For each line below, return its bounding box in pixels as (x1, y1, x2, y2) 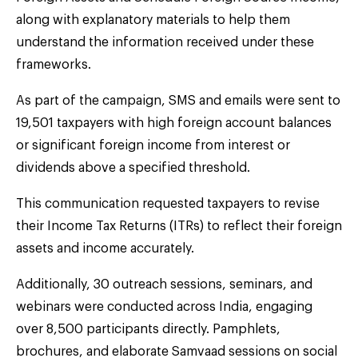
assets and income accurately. (16, 241, 194, 255)
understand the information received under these (16, 35, 314, 49)
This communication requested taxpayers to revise (16, 197, 320, 210)
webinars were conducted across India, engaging (16, 300, 312, 313)
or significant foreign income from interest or (16, 138, 290, 152)
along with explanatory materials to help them (16, 13, 290, 26)
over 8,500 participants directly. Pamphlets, (16, 322, 280, 336)
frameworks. (16, 58, 91, 71)
